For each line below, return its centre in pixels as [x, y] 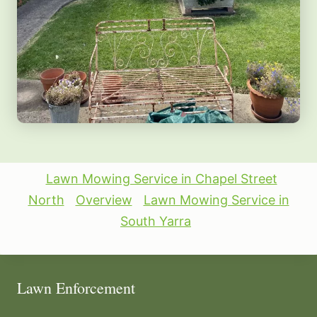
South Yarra [156, 221]
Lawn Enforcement [76, 287]
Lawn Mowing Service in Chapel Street [161, 178]
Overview [104, 200]
